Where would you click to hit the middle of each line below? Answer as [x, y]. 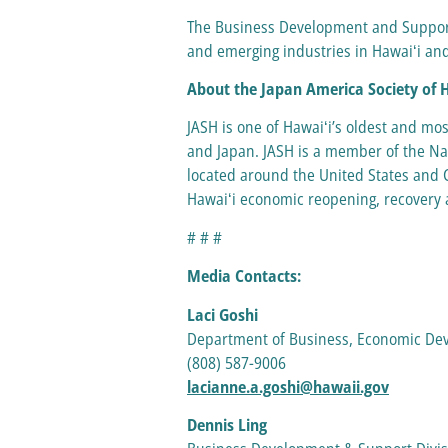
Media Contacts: [246, 276]
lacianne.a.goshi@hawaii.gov [288, 386]
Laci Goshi [224, 314]
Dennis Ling [229, 425]
